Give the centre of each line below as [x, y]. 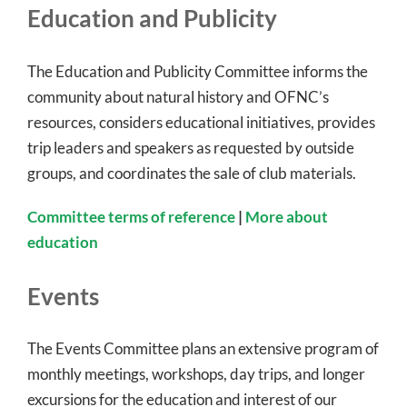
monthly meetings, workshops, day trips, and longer [196, 374]
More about [287, 216]
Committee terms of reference [131, 216]
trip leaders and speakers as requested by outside [191, 147]
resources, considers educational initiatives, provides [201, 122]
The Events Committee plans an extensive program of [203, 349]
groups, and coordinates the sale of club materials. [192, 173]
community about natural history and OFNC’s [178, 96]
